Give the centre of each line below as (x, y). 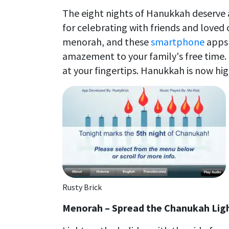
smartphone (179, 41)
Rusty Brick (82, 187)
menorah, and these (107, 41)
